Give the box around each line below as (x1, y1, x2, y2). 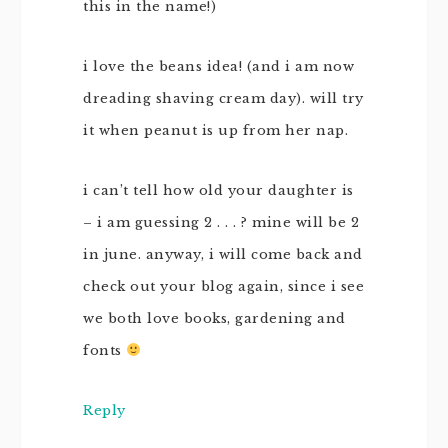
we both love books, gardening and (83, 310, 346, 327)
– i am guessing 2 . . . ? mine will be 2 (83, 214, 359, 231)
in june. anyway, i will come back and (83, 246, 363, 263)
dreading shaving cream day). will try (83, 90, 364, 107)
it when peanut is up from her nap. (83, 122, 348, 139)
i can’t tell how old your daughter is (83, 182, 354, 199)
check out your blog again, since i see (83, 278, 364, 295)
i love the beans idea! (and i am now (83, 58, 354, 75)
